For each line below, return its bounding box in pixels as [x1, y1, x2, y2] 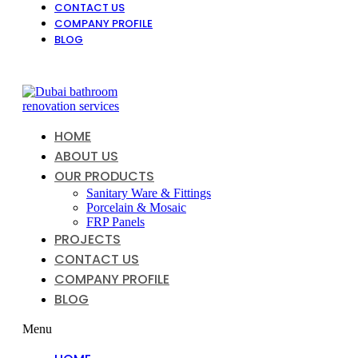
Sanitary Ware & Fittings [86, 186, 211, 200]
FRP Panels [86, 215, 145, 229]
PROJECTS [54, 230, 121, 249]
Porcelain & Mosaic [86, 201, 186, 214]
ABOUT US [54, 147, 118, 165]
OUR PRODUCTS [54, 167, 154, 185]
